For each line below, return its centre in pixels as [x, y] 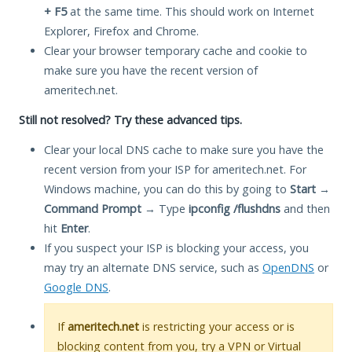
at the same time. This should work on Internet [191, 11]
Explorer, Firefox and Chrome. [121, 31]
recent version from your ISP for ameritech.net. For [175, 169]
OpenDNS [288, 267]
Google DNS [76, 287]
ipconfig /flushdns [235, 208]
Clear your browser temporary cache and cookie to [176, 50]
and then [305, 208]
